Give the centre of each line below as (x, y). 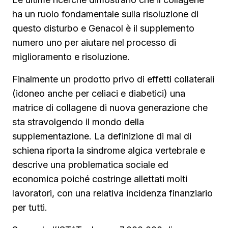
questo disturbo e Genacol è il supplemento (103, 28)
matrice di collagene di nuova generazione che (110, 108)
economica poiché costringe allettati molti (100, 179)
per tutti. (30, 207)
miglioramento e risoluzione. (71, 57)
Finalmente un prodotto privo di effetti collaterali (113, 79)
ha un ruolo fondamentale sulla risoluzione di (105, 14)
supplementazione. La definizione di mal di (102, 136)
